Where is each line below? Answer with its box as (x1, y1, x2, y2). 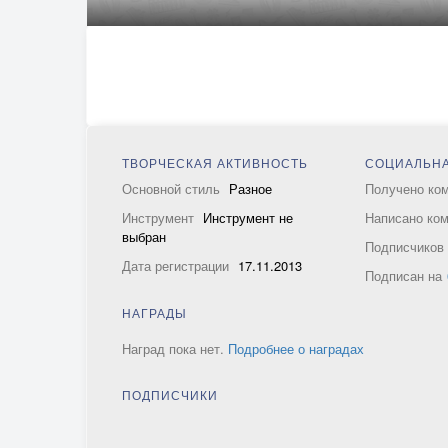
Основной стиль (122, 179, 224, 198)
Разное (229, 179, 272, 198)
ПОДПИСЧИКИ (122, 386, 218, 403)
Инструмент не (203, 208, 293, 227)
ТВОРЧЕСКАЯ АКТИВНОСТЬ (122, 154, 308, 171)
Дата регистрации (122, 256, 233, 275)
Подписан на (365, 266, 443, 285)
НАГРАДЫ (122, 304, 187, 321)
